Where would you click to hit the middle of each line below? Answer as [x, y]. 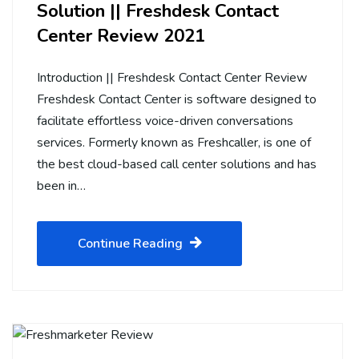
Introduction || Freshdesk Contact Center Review [172, 77]
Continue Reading [130, 243]
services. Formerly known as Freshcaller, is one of [174, 142]
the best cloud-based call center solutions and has [177, 164]
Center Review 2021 [121, 35]
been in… [61, 186]
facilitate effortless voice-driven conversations [165, 121]
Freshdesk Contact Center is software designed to [177, 99]
